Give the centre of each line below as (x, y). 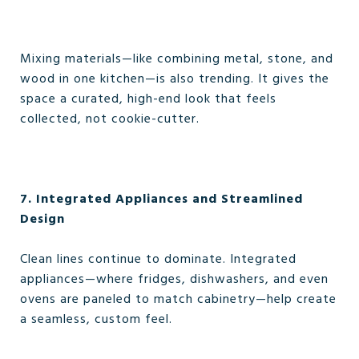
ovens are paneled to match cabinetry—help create (178, 300)
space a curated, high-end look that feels (148, 99)
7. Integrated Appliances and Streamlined (161, 200)
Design (42, 220)
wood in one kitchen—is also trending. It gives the (175, 79)
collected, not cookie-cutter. (110, 119)
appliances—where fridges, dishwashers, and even (174, 280)
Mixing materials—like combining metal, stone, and (177, 59)
